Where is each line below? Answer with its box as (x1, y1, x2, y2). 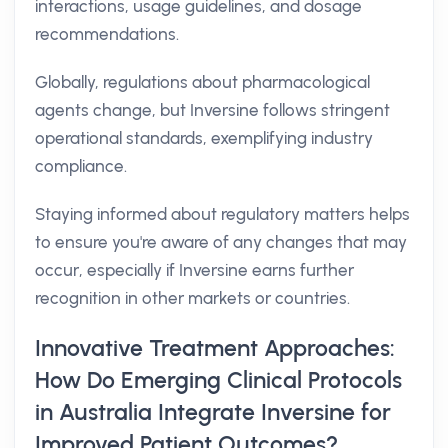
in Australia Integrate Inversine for (35, 398, 391, 426)
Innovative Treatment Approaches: (35, 334, 395, 362)
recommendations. (35, 24, 179, 44)
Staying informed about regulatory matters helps (35, 204, 410, 224)
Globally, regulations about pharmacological (35, 72, 370, 92)
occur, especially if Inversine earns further (35, 260, 354, 280)
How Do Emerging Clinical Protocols (35, 366, 402, 394)
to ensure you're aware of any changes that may (35, 232, 407, 252)
